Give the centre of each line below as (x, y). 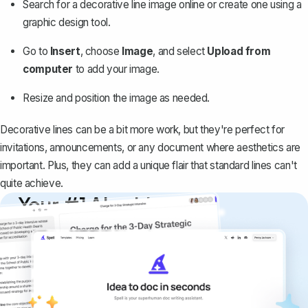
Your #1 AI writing (96, 205)
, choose (101, 52)
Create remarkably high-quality (95, 256)
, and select (180, 52)
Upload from (239, 52)
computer (48, 69)
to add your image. (116, 69)
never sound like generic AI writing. (105, 289)
